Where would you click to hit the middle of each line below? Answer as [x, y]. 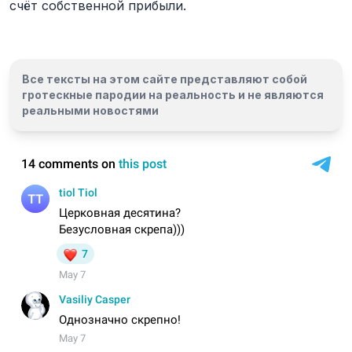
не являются [286, 95]
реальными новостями [90, 110]
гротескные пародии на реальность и [135, 95]
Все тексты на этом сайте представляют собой [165, 79]
